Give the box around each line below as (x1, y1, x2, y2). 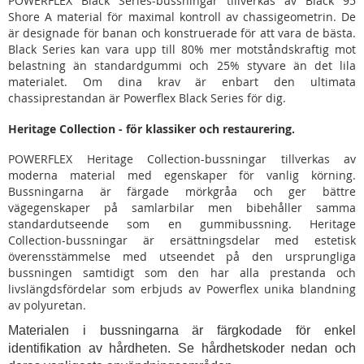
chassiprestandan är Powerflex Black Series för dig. (8, 90, 286, 106)
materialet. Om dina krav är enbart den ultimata (8, 74, 356, 90)
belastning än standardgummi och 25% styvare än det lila (8, 58, 356, 74)
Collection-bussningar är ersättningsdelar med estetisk (8, 232, 356, 249)
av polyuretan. (8, 297, 86, 314)
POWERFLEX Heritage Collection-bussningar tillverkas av (8, 151, 356, 167)
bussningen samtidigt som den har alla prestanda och (8, 265, 356, 281)
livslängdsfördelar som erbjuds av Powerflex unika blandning (8, 281, 356, 297)
